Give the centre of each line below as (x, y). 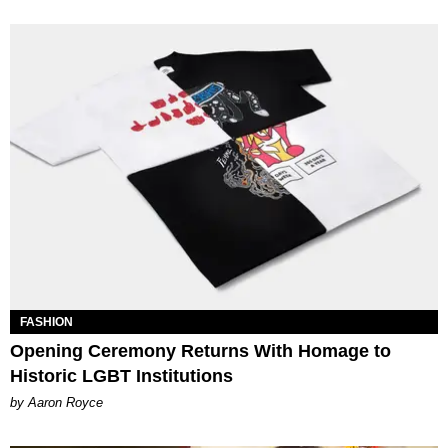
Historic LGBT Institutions (121, 375)
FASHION (46, 321)
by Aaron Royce (56, 402)
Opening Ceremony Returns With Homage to (200, 350)
